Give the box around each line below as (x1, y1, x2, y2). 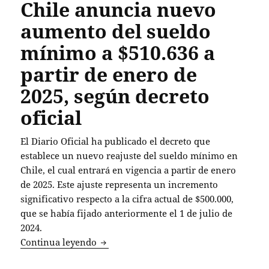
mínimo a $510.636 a (20, 40, 216, 66)
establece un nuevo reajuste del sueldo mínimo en (20, 150, 238, 162)
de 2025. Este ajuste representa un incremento (20, 178, 219, 191)
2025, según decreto (20, 83, 210, 109)
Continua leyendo (20, 236, 100, 249)
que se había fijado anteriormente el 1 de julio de (20, 207, 233, 220)
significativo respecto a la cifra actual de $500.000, (20, 193, 234, 205)
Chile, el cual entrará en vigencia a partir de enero (20, 164, 237, 177)
